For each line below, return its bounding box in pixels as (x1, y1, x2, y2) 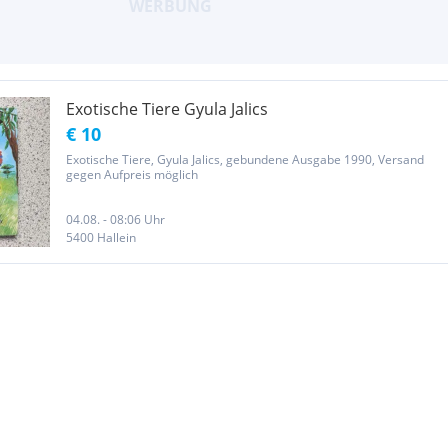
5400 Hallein (66, 229, 136, 246)
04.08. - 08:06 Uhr (66, 211, 165, 228)
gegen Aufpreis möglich (66, 166, 198, 183)
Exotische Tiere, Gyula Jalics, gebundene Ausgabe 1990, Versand (66, 151, 424, 168)
